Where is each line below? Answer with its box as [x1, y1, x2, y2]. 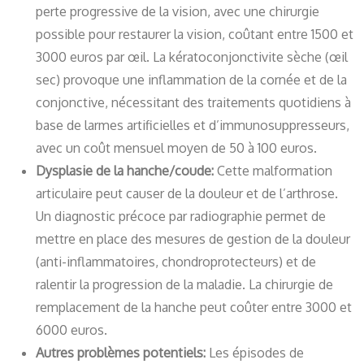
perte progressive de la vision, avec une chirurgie [36, 3, 319, 20]
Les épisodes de [209, 344, 304, 362]
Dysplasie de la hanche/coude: [36, 162, 217, 180]
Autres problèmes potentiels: [36, 344, 209, 362]
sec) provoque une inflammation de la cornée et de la [36, 71, 347, 89]
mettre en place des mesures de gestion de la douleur [36, 231, 350, 248]
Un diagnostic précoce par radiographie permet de [36, 208, 326, 225]
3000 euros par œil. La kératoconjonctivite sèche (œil [36, 49, 348, 66]
